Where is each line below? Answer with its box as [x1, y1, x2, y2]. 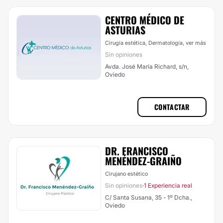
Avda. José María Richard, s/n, [105, 63, 189, 70]
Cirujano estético [105, 170, 148, 177]
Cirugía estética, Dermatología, [105, 39, 186, 46]
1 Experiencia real [144, 182, 192, 189]
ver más [186, 39, 206, 46]
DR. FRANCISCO [105, 143, 168, 158]
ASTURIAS [105, 22, 145, 37]
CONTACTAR [154, 102, 190, 112]
